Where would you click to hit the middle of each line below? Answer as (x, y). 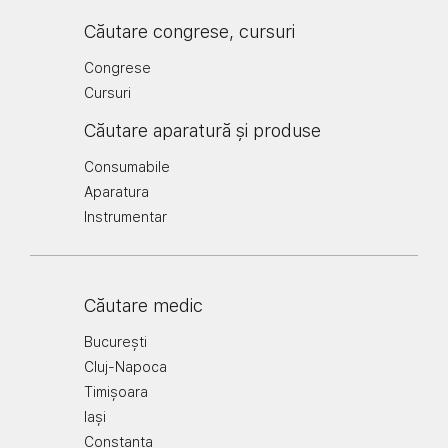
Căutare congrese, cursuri (189, 31)
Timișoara (116, 392)
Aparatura (116, 192)
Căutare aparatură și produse (202, 130)
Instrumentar (125, 217)
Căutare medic (143, 305)
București (115, 342)
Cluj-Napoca (125, 367)
